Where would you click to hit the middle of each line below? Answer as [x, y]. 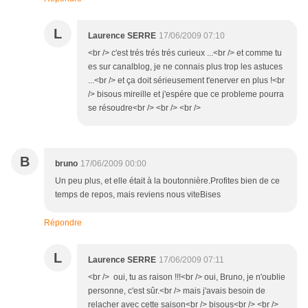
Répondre [63, 223]
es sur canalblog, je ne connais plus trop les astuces [185, 67]
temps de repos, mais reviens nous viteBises [138, 195]
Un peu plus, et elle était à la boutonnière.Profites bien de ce [167, 181]
